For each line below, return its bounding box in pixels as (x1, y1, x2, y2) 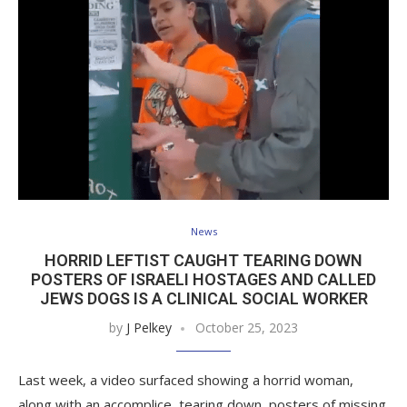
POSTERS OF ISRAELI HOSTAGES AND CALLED (31, 269, 376, 289)
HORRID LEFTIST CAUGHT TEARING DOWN (45, 250, 362, 270)
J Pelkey (126, 318, 172, 336)
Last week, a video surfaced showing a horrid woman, (18, 370, 353, 389)
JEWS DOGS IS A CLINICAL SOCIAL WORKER (39, 288, 368, 308)
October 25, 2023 (195, 318, 298, 336)
